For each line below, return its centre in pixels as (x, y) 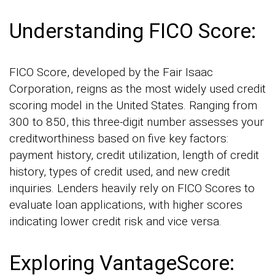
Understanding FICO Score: (133, 30)
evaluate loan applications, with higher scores (126, 204)
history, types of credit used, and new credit (120, 171)
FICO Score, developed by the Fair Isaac (111, 72)
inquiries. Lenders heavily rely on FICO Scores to (132, 188)
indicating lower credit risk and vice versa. (115, 221)
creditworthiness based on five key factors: (119, 138)
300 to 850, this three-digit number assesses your (137, 122)
